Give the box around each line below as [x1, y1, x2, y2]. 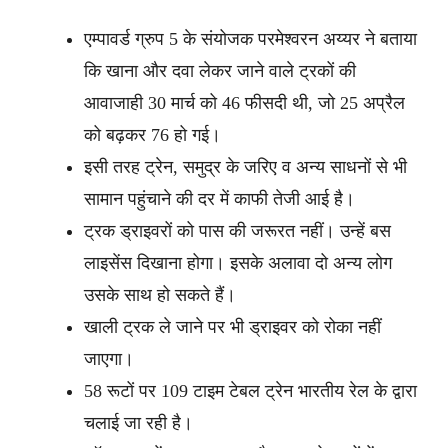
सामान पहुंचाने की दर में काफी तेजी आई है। [84, 189, 360, 209]
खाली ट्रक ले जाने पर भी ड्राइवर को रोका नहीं [84, 317, 381, 337]
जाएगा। [84, 349, 139, 369]
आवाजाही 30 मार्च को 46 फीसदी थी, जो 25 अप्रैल [84, 93, 405, 113]
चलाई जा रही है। [84, 413, 198, 433]
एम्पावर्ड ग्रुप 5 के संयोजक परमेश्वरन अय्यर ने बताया [84, 29, 417, 49]
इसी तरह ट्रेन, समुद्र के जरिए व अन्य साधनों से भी [84, 157, 407, 177]
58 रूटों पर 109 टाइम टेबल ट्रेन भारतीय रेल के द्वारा [84, 381, 417, 401]
